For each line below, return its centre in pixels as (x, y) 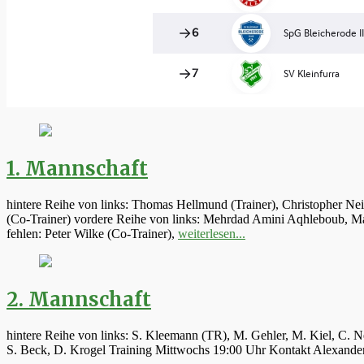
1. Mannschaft (77, 168)
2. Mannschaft (79, 299)
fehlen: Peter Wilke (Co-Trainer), (92, 233)
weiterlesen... (212, 233)
